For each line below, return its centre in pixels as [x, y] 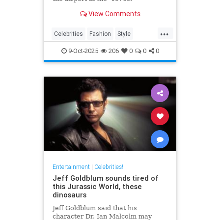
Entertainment [71, 167]
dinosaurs [69, 195]
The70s [65, 49]
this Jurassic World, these [97, 187]
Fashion [100, 33]
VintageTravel [101, 49]
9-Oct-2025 [82, 51]
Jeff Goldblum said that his [95, 208]
